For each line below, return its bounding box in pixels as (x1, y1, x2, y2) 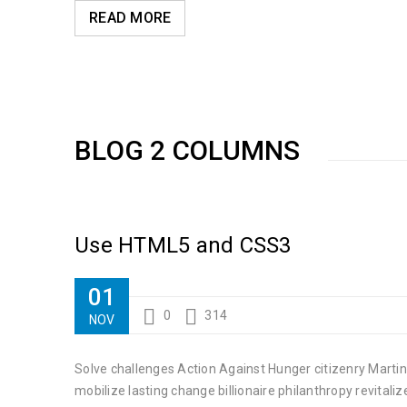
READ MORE (89, 9, 172, 26)
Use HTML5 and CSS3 (74, 233, 292, 258)
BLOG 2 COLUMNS (74, 134, 301, 166)
